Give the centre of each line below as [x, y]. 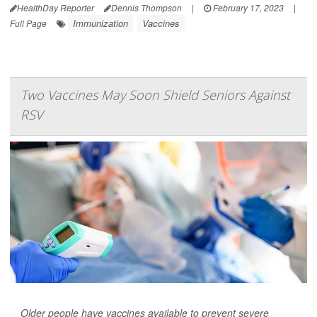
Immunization [100, 23]
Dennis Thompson [146, 8]
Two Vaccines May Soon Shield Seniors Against [155, 95]
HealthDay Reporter [56, 8]
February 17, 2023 [247, 8]
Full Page [28, 23]
